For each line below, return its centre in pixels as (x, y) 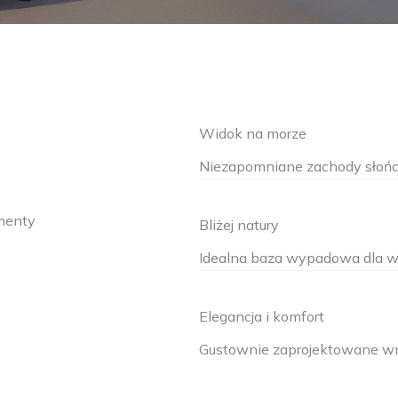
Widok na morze (253, 133)
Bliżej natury (239, 225)
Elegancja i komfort (262, 316)
